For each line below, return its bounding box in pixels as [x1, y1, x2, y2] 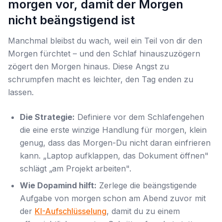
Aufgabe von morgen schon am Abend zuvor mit [20, 193, 206, 203]
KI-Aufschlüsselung [35, 206, 107, 216]
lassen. [8, 87, 34, 97]
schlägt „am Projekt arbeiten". [20, 164, 131, 173]
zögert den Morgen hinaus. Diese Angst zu [8, 61, 169, 71]
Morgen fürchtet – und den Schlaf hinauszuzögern [8, 49, 200, 58]
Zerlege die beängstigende [97, 180, 197, 190]
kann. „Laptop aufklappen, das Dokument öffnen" [20, 151, 209, 161]
